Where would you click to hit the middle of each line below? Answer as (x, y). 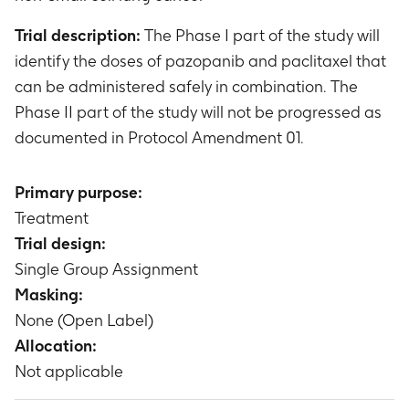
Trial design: (60, 243)
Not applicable (69, 371)
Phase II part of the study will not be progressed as (198, 112)
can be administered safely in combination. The (186, 86)
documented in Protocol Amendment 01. (159, 137)
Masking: (49, 294)
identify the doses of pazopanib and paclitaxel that (200, 61)
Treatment (52, 218)
